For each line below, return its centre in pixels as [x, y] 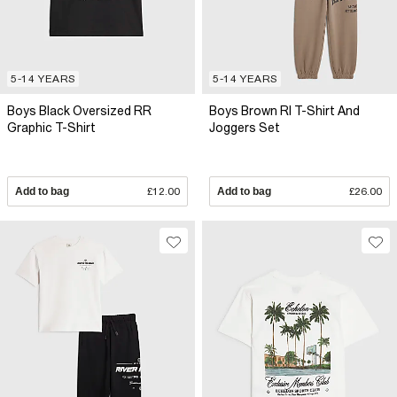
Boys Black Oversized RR [79, 110]
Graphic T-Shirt [51, 127]
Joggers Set [245, 127]
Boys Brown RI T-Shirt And [284, 110]
